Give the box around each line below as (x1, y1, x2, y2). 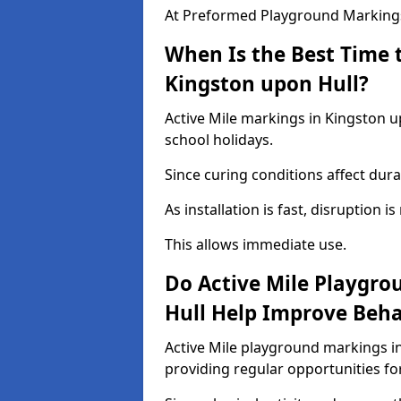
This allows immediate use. (165, 235, 346, 254)
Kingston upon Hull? (165, 70, 369, 98)
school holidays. (165, 130, 273, 149)
